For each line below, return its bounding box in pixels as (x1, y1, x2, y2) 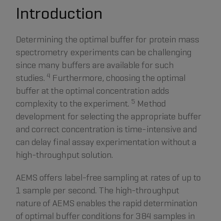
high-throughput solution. (16, 149, 113, 161)
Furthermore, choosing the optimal (50, 72, 185, 84)
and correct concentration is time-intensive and (16, 123, 197, 135)
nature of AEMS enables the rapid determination (16, 197, 198, 209)
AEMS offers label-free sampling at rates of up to (16, 172, 201, 184)
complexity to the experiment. (16, 98, 132, 110)
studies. (16, 72, 47, 84)
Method (135, 98, 166, 110)
